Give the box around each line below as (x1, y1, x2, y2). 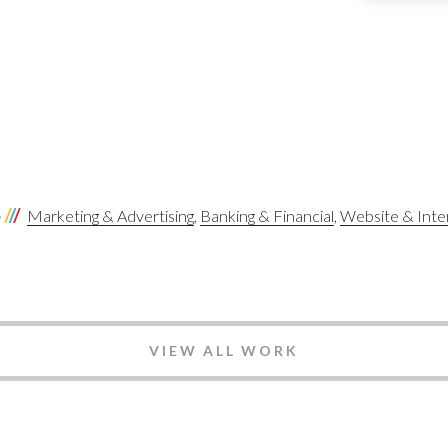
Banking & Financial (200, 206, 335, 226)
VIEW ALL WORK (149, 342, 299, 359)
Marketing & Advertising (27, 206, 195, 226)
